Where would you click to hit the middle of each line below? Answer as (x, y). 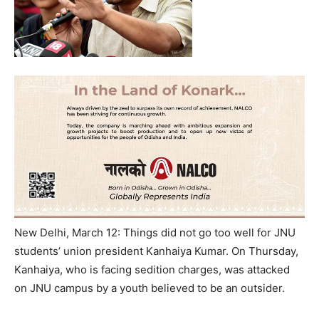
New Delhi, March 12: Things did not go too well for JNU (155, 233)
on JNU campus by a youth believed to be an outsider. (150, 288)
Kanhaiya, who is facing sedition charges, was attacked (152, 270)
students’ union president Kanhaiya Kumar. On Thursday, (156, 251)
